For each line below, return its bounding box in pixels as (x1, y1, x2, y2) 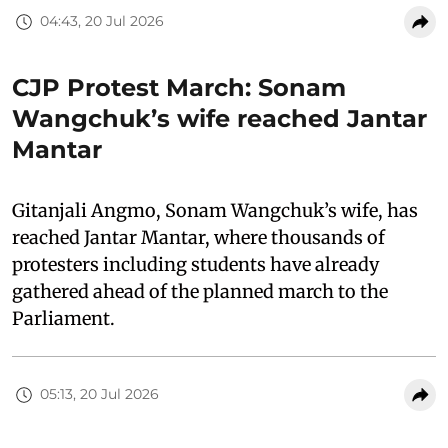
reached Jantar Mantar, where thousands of (12, 225, 385, 249)
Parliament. (12, 306, 115, 330)
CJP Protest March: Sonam (12, 72, 346, 102)
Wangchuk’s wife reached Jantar (12, 103, 427, 133)
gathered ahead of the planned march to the (12, 279, 388, 303)
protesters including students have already (12, 252, 379, 276)
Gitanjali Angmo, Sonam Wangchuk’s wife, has (12, 198, 418, 222)
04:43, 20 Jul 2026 (40, 12, 164, 31)
